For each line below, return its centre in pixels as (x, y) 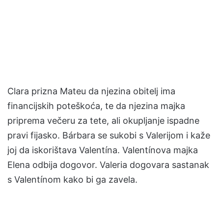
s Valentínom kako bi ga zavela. (72, 179)
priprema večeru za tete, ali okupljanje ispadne (103, 121)
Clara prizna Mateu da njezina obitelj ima (91, 91)
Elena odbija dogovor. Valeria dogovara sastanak (108, 165)
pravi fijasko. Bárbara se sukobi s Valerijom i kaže (109, 135)
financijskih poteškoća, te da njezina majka (96, 106)
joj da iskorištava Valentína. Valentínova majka (103, 150)
